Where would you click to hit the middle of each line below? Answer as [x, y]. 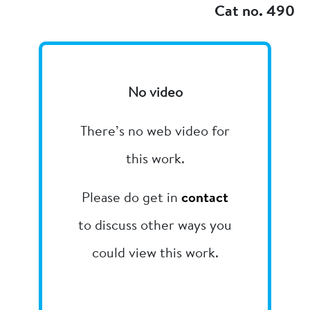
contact [205, 199]
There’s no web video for [155, 133]
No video [155, 94]
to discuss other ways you [155, 227]
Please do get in [131, 199]
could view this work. [155, 254]
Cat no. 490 [254, 12]
